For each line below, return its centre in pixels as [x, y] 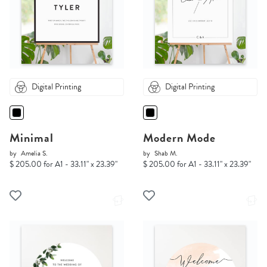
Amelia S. [34, 153]
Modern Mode [179, 138]
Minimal [32, 138]
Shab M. [166, 153]
